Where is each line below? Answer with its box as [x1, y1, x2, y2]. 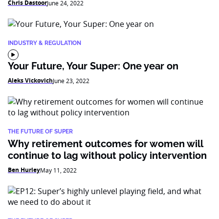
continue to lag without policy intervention [8, 150, 207, 161]
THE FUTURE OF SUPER [8, 128, 73, 135]
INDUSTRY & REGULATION [8, 40, 81, 46]
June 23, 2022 [53, 77, 89, 85]
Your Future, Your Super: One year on [8, 60, 178, 72]
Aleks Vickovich [8, 76, 53, 85]
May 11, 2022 [40, 166, 77, 174]
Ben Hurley [8, 166, 40, 174]
